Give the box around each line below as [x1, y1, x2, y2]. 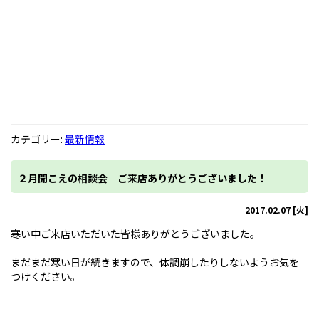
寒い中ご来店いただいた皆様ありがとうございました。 [11, 226, 260, 241]
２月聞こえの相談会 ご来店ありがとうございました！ [18, 171, 267, 185]
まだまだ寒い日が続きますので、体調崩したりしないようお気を [11, 255, 299, 269]
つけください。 [11, 269, 80, 283]
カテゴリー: [11, 132, 65, 146]
